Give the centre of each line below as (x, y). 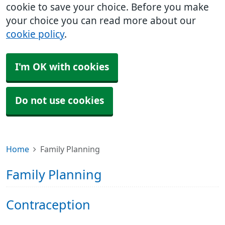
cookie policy (35, 34)
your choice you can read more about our (101, 21)
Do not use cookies (60, 101)
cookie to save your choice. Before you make (107, 7)
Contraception (48, 205)
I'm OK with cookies (62, 67)
